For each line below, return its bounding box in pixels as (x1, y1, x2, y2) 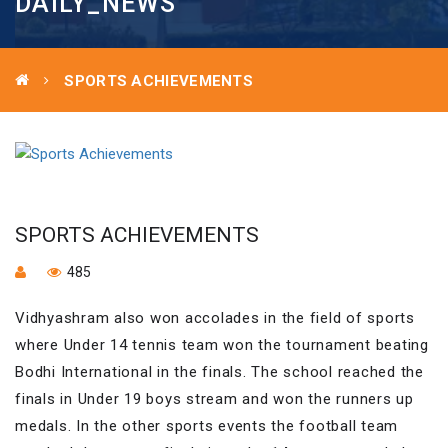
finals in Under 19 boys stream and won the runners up (15, 390, 414, 409)
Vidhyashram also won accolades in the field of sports (15, 309, 415, 328)
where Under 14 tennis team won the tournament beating (15, 336, 429, 355)
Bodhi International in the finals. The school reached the (15, 363, 424, 382)
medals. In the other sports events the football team (15, 417, 398, 436)
